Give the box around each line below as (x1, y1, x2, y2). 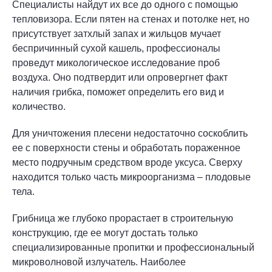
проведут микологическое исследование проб (12, 58, 220, 68)
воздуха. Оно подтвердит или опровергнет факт (12, 72, 228, 83)
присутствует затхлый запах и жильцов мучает (12, 29, 221, 39)
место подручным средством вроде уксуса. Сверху (12, 157, 242, 168)
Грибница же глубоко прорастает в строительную (12, 213, 233, 223)
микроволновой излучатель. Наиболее (12, 257, 186, 267)
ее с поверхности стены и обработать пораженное (12, 143, 240, 153)
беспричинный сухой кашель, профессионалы (12, 43, 220, 53)
